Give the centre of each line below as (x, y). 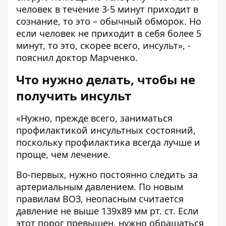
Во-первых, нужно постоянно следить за (107, 174)
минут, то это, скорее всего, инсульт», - (103, 45)
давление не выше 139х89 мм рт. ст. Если (107, 211)
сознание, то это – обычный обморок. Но (109, 21)
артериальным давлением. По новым (100, 186)
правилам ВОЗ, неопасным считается (100, 199)
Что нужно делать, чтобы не (106, 79)
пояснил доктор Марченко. (77, 57)
